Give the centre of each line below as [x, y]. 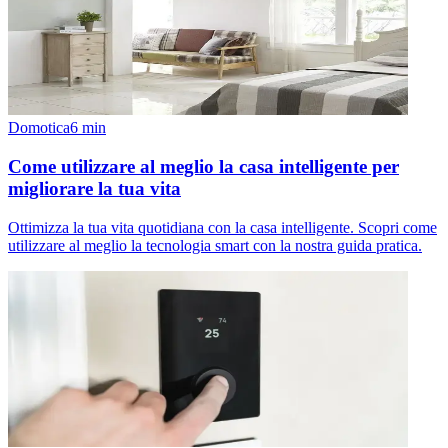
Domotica [39, 128]
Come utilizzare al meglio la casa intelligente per [203, 167]
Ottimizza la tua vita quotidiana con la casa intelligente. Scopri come [222, 227]
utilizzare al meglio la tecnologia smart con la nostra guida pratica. [215, 245]
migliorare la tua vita [94, 189]
